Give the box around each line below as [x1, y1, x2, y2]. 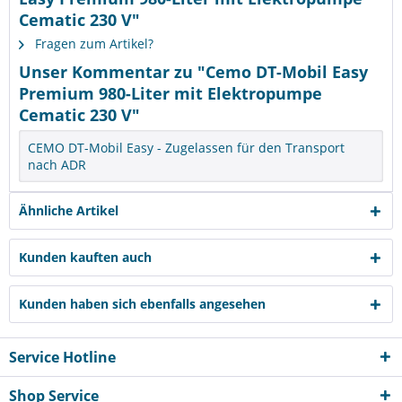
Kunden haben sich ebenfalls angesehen [19, 295, 266, 312]
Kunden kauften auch [19, 249, 152, 266]
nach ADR [28, 156, 86, 173]
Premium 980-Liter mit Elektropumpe [19, 83, 322, 104]
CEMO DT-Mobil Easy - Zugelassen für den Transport [28, 139, 345, 156]
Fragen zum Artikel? [31, 35, 153, 52]
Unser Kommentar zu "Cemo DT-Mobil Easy [19, 61, 368, 83]
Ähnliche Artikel [19, 202, 118, 219]
